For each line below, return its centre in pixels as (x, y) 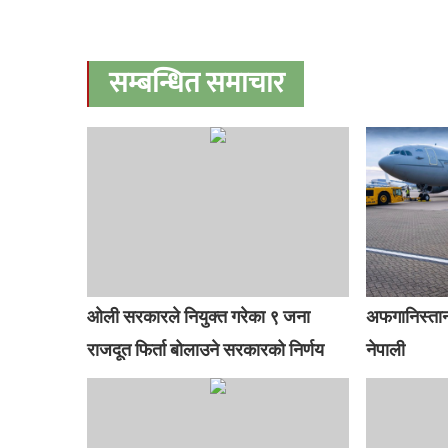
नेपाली (385, 349)
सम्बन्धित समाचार (196, 83)
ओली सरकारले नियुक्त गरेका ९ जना (199, 316)
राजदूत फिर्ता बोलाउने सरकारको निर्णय (206, 349)
